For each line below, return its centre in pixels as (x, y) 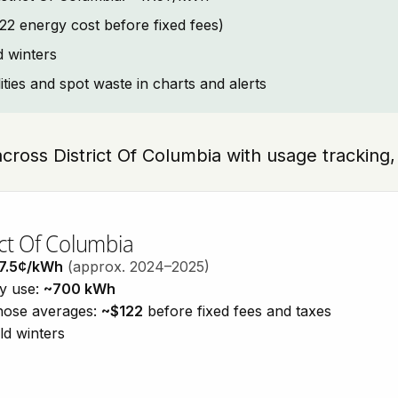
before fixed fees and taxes (237, 311)
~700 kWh (80, 289)
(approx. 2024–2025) (139, 267)
